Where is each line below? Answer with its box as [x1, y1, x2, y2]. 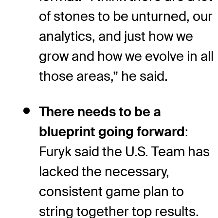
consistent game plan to [39, 182, 184, 200]
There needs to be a [39, 103, 161, 120]
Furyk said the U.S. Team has [39, 143, 210, 160]
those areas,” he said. [39, 67, 168, 85]
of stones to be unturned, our [39, 7, 213, 25]
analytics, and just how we [39, 27, 193, 45]
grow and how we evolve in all [39, 47, 214, 65]
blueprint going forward [39, 123, 185, 140]
